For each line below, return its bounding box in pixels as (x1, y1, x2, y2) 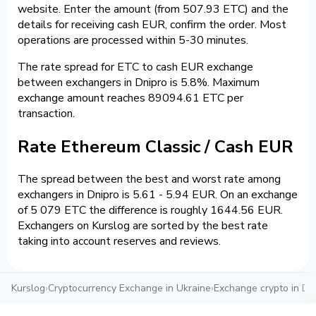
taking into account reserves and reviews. (18, 233, 221, 250)
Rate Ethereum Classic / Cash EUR (18, 135, 293, 158)
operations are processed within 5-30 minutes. (18, 32, 248, 48)
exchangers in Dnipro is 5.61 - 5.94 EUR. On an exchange (18, 187, 298, 203)
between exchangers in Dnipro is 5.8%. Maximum (18, 74, 260, 90)
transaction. (18, 105, 75, 121)
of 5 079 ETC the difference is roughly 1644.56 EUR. (18, 202, 283, 219)
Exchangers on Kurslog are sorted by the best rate (18, 218, 268, 234)
